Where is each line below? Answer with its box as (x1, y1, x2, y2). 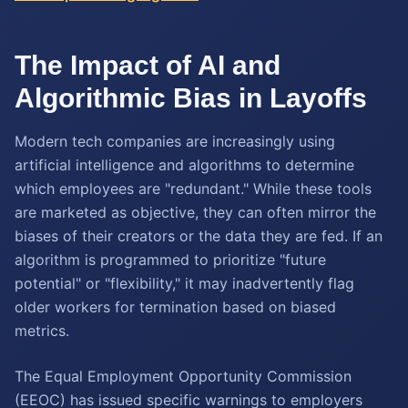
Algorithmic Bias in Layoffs (15, 83, 367, 113)
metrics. (15, 321, 69, 340)
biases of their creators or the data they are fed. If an (15, 227, 382, 245)
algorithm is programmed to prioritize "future (15, 250, 326, 269)
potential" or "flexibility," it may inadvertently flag (15, 274, 354, 292)
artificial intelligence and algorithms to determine (15, 156, 354, 174)
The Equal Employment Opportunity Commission (15, 367, 352, 385)
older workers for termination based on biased (15, 298, 336, 316)
